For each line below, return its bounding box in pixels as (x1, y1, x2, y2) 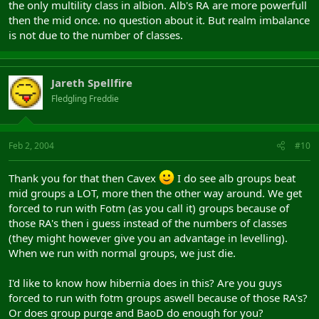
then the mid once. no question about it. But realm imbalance (9, 13, 310, 27)
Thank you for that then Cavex (9, 170, 159, 185)
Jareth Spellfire (51, 75, 132, 90)
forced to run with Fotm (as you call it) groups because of (9, 200, 289, 215)
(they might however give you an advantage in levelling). (9, 230, 288, 245)
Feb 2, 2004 (9, 139, 54, 152)
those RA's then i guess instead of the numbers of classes (9, 215, 287, 230)
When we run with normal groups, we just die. (9, 245, 236, 260)
